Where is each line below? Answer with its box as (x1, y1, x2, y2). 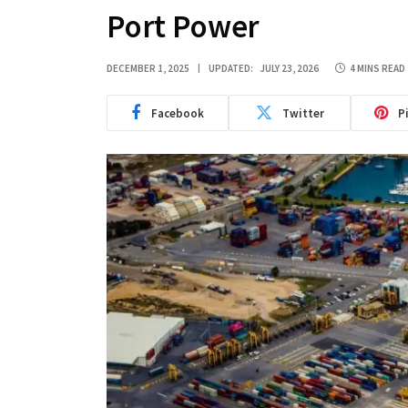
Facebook (151, 105, 204, 121)
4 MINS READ (350, 62, 405, 75)
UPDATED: (209, 62, 253, 75)
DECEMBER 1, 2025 (107, 62, 189, 75)
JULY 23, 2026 (260, 62, 319, 75)
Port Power (107, 6, 260, 46)
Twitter (281, 105, 324, 121)
